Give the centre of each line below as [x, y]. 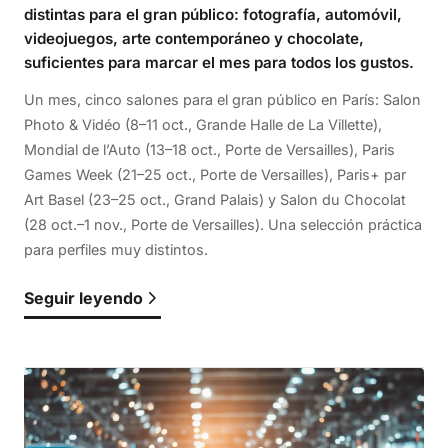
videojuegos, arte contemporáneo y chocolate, [194, 39]
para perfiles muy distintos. [116, 250]
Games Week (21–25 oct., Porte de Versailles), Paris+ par [215, 175]
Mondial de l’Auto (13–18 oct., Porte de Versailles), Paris [209, 150]
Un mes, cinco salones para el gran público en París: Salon [222, 100]
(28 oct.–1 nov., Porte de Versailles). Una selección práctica [223, 225]
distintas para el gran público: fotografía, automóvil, [213, 15]
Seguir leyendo [83, 298]
